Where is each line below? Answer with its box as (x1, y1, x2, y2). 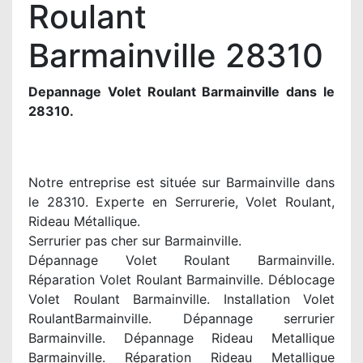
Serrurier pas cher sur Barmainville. (28, 233, 241, 249)
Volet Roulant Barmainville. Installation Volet (28, 291, 335, 307)
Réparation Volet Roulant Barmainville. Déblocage (28, 271, 335, 288)
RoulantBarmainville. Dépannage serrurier (28, 310, 335, 327)
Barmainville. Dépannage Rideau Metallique (28, 330, 335, 346)
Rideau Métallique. (28, 213, 140, 229)
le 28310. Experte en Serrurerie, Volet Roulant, (28, 194, 335, 210)
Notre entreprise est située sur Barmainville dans (28, 174, 335, 190)
